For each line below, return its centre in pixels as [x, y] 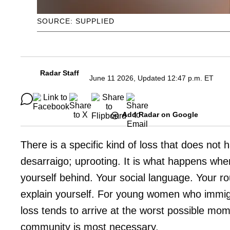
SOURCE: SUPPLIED [76, 21]
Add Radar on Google [160, 115]
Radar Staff [60, 73]
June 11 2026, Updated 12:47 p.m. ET [151, 78]
